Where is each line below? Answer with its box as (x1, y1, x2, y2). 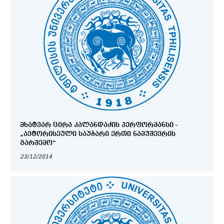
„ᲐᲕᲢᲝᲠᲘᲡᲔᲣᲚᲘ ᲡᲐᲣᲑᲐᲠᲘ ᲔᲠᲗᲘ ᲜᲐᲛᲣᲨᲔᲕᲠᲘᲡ (20, 130, 175, 137)
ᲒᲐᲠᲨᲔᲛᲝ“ (20, 139, 56, 146)
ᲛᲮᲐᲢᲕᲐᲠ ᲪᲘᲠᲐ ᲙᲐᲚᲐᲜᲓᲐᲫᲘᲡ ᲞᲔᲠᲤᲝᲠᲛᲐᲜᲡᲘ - (20, 121, 178, 128)
